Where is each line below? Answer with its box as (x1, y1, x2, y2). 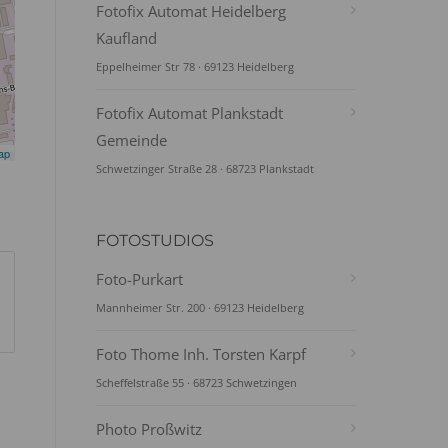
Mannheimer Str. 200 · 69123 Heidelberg (96, 300, 304, 315)
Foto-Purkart (96, 269, 183, 289)
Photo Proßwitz (96, 419, 202, 439)
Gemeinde (96, 130, 167, 150)
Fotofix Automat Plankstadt (96, 103, 283, 123)
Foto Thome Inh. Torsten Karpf (96, 344, 306, 364)
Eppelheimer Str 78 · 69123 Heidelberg (96, 59, 294, 74)
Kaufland (96, 28, 157, 48)
